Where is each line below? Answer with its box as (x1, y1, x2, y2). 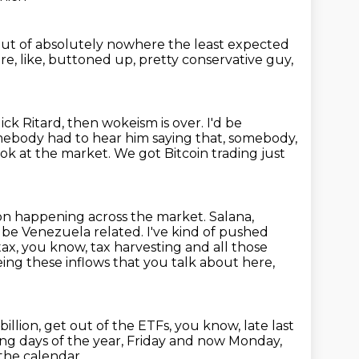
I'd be (207, 115, 242, 131)
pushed (219, 224, 268, 240)
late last (244, 318, 294, 333)
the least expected (168, 37, 289, 52)
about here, (200, 255, 275, 270)
